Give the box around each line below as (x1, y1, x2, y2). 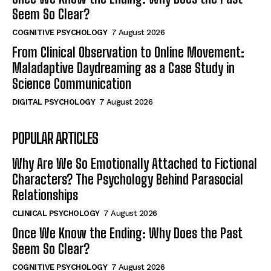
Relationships (12, 187, 78, 204)
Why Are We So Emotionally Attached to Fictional (12, 155, 257, 172)
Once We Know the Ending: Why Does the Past (12, 225, 243, 242)
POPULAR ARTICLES (12, 129, 98, 148)
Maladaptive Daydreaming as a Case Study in (12, 60, 235, 77)
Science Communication (12, 76, 131, 93)
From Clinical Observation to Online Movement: (12, 44, 244, 61)
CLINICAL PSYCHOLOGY (12, 209, 100, 218)
